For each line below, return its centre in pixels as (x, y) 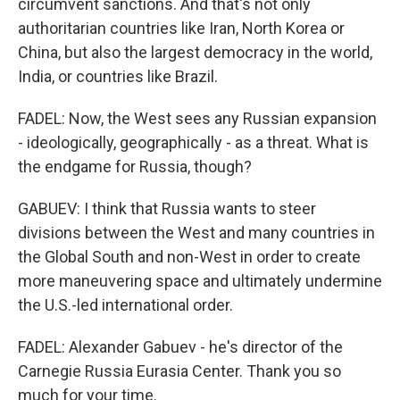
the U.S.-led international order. (125, 305)
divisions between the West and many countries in (196, 233)
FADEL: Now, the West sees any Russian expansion (197, 118)
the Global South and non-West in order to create (189, 257)
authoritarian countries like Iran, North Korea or (181, 28)
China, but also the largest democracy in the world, (195, 52)
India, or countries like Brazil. (118, 76)
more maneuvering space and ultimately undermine (200, 281)
